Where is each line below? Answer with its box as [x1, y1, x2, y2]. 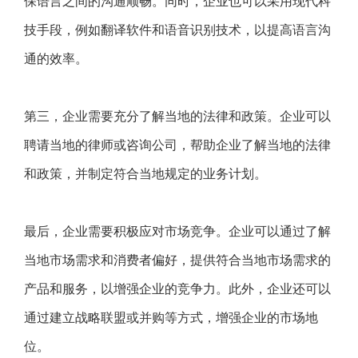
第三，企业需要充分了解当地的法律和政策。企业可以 [24, 109, 331, 123]
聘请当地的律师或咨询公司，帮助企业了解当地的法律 [24, 138, 331, 152]
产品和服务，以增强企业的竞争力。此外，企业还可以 [24, 282, 331, 296]
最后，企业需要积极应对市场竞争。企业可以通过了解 [24, 225, 331, 238]
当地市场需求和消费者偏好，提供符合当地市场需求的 [24, 253, 331, 267]
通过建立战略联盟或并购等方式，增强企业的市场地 [24, 311, 318, 324]
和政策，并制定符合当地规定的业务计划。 [24, 167, 267, 181]
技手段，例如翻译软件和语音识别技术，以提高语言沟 [24, 23, 331, 37]
